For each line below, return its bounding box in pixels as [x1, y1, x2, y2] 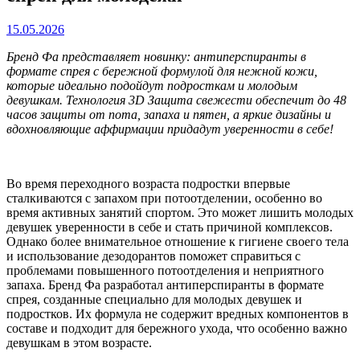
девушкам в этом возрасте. [6, 335, 152, 350]
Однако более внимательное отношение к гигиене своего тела [6, 234, 349, 248]
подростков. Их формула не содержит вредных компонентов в [6, 306, 349, 321]
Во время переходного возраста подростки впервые [6, 176, 290, 190]
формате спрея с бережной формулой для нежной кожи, [6, 63, 317, 78]
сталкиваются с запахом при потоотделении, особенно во [6, 190, 322, 205]
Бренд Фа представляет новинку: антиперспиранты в [6, 49, 306, 63]
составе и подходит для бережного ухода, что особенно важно [6, 321, 347, 335]
